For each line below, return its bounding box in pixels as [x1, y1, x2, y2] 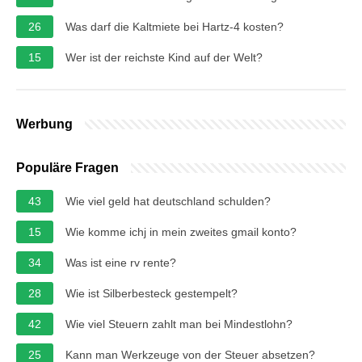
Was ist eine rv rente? [65, 255, 176, 269]
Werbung [16, 116, 73, 131]
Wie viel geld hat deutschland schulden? [65, 194, 271, 208]
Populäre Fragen [16, 160, 119, 175]
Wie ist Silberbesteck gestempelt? [65, 286, 238, 300]
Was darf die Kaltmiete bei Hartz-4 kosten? [65, 19, 284, 33]
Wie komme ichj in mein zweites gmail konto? [65, 225, 297, 238]
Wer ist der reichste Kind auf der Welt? [65, 50, 263, 64]
